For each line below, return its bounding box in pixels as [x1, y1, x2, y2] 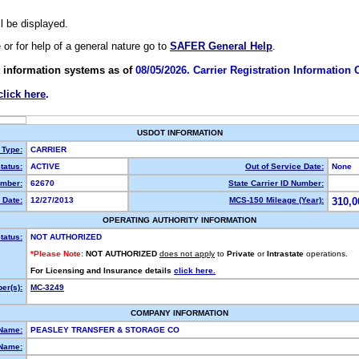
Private [227, 249, 255, 258]
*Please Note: [30, 249, 83, 258]
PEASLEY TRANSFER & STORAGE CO [30, 325, 182, 334]
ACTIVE [30, 162, 65, 171]
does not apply [159, 249, 215, 258]
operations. [306, 249, 348, 258]
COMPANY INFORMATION [131, 309, 228, 317]
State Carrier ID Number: [228, 179, 324, 188]
